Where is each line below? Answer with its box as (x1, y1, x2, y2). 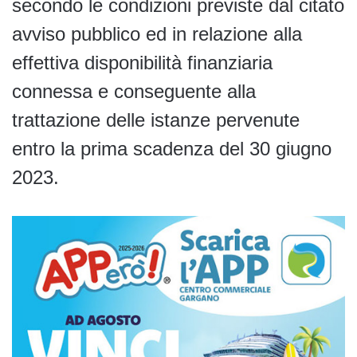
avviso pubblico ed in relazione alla (12, 23, 302, 45)
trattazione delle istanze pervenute (12, 109, 300, 131)
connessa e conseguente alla (12, 80, 256, 103)
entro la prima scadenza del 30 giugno (12, 138, 331, 160)
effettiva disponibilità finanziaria (12, 52, 273, 74)
